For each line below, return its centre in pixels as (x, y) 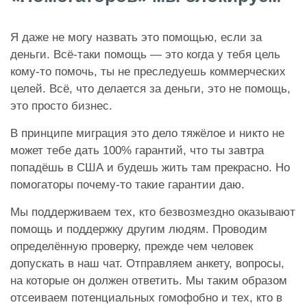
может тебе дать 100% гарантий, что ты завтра (137, 151)
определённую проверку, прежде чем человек (132, 247)
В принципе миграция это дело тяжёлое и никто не (147, 134)
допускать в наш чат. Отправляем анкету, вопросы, (147, 264)
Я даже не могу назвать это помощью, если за (136, 38)
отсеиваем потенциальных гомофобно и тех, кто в (146, 298)
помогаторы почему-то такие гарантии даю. (127, 185)
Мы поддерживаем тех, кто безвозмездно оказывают (153, 212)
